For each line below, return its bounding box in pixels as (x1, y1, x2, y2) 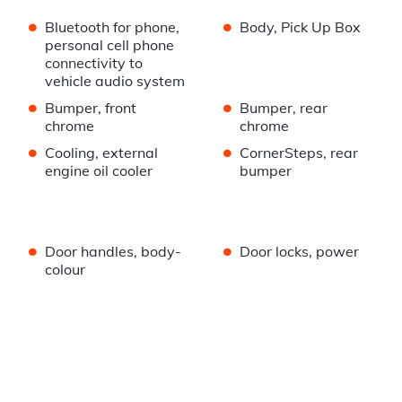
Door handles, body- (45, 242, 181, 261)
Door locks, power (239, 242, 359, 261)
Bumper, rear (239, 99, 328, 118)
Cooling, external (45, 144, 158, 162)
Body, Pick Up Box (239, 18, 361, 37)
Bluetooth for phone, (45, 18, 179, 37)
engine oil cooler (45, 162, 153, 180)
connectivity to (45, 54, 143, 73)
